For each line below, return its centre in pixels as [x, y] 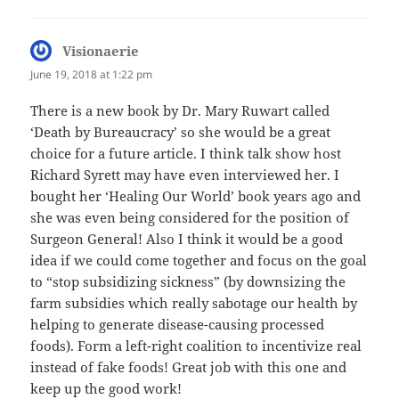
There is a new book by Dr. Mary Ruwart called [180, 111]
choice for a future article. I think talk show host [186, 154]
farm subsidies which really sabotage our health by [194, 303]
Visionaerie [101, 50]
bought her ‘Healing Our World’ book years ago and [196, 196]
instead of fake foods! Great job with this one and [189, 367]
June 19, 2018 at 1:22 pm [92, 74]
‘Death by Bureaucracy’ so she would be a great [181, 132]
